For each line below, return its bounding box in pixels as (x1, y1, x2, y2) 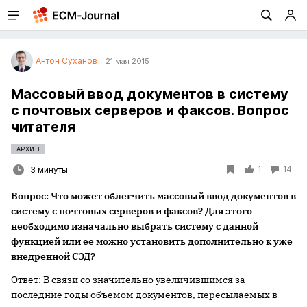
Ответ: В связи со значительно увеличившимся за (11, 273, 245, 286)
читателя (11, 119, 75, 135)
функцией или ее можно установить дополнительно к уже (11, 235, 293, 247)
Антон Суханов (36, 56, 97, 66)
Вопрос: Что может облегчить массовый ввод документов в (11, 190, 296, 202)
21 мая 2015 (106, 56, 149, 66)
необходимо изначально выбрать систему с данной (11, 220, 258, 232)
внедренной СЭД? (11, 250, 95, 262)
